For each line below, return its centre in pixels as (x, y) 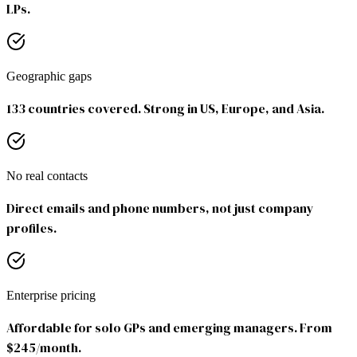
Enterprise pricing (51, 296)
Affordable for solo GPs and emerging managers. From (169, 328)
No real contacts (47, 176)
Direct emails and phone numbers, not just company (160, 208)
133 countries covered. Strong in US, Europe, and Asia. (165, 109)
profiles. (31, 228)
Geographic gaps (49, 76)
